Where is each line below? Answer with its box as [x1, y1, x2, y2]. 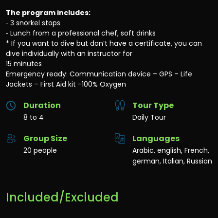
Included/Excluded [6, 189, 119, 206]
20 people [23, 145, 57, 156]
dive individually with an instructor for [6, 49, 132, 59]
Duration [23, 100, 61, 111]
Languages [132, 133, 180, 145]
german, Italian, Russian [132, 156, 212, 166]
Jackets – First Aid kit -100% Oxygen [6, 79, 126, 90]
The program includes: [6, 8, 91, 18]
